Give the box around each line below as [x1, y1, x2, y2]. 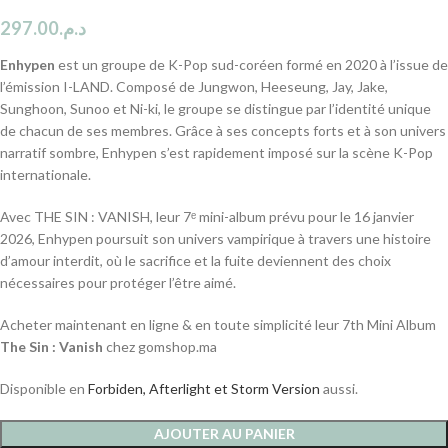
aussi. [320, 379, 358, 397]
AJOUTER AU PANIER [153, 424, 295, 442]
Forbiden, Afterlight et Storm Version [88, 379, 320, 397]
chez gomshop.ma [103, 337, 217, 355]
